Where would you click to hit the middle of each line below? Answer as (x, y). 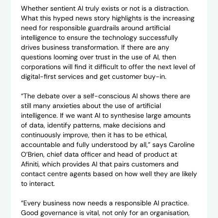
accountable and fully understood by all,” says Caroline (108, 145)
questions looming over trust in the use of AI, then (98, 57)
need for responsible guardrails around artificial (95, 28)
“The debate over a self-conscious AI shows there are (105, 96)
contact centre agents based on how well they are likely (109, 174)
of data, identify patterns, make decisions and (93, 125)
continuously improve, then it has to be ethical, (94, 135)
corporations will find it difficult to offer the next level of (108, 67)
